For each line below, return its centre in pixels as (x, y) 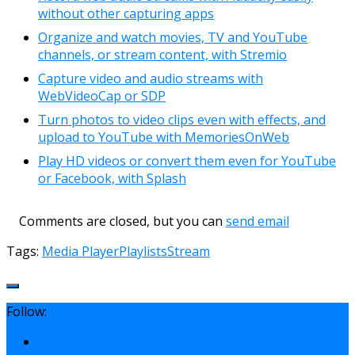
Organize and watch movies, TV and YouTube (173, 37)
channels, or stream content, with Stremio (162, 54)
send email (258, 221)
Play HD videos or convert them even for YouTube (187, 160)
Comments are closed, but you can (116, 221)
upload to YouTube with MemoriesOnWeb (164, 137)
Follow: (27, 311)
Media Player (80, 251)
